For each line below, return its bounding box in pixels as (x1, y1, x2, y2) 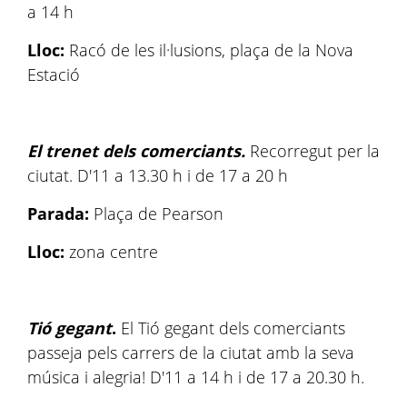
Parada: (27, 203, 89, 224)
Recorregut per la (250, 140, 380, 162)
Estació (27, 64, 80, 85)
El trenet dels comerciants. (27, 140, 250, 162)
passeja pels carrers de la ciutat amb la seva (27, 342, 354, 363)
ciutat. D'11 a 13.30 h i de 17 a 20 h (27, 164, 288, 186)
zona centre (69, 241, 158, 263)
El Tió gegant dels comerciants (116, 317, 345, 339)
